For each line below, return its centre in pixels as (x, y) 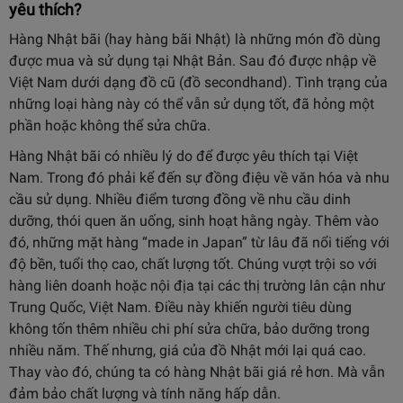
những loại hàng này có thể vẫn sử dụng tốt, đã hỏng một (192, 104)
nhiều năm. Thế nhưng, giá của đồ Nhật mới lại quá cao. (188, 350)
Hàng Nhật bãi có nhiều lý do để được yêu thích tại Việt (184, 156)
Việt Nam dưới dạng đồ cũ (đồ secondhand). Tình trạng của (198, 82)
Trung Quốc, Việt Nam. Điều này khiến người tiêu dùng (180, 307)
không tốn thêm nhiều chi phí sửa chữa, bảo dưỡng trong (189, 329)
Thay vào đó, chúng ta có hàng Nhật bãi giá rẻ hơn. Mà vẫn (197, 372)
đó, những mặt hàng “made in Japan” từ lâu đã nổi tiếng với (199, 242)
